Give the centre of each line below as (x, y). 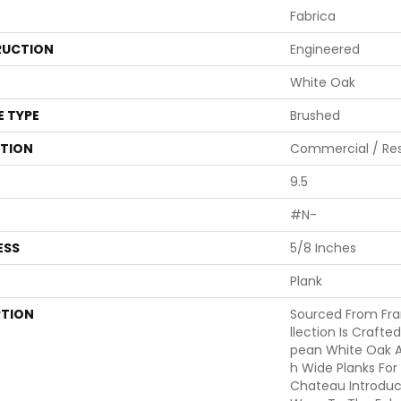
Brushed (315, 116)
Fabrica (313, 17)
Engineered (325, 50)
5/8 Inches (323, 248)
